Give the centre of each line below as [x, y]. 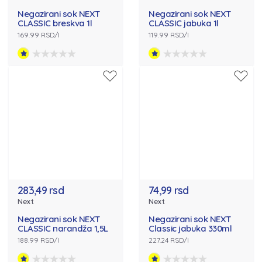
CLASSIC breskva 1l [55, 23]
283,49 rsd [41, 191]
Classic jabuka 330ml [190, 229]
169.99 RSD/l [39, 35]
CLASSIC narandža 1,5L [63, 229]
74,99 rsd [169, 191]
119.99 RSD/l [169, 35]
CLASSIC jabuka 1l [184, 23]
